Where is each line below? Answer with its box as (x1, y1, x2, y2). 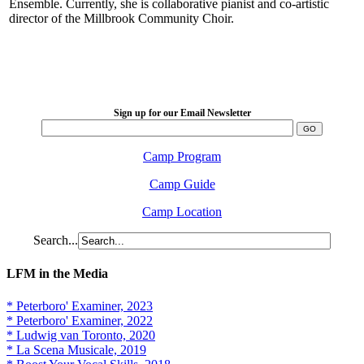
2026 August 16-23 (131, 72, 233, 87)
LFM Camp (149, 58, 215, 72)
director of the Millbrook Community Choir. (9, 11, 234, 25)
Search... (33, 233, 79, 248)
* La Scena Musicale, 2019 (6, 342, 146, 357)
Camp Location (142, 205, 222, 219)
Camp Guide (149, 177, 215, 192)
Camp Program (143, 149, 221, 164)
